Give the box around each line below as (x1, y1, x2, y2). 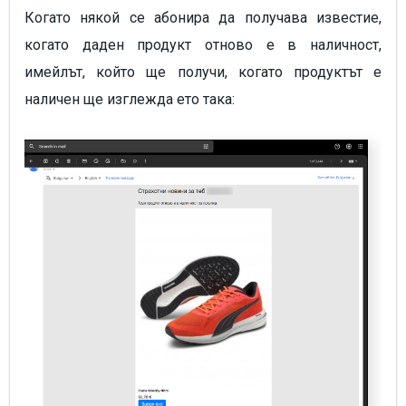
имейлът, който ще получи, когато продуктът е (24, 63, 382, 82)
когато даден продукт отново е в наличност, (24, 36, 382, 54)
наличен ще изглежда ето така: (24, 91, 238, 109)
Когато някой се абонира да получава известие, (24, 9, 382, 27)
